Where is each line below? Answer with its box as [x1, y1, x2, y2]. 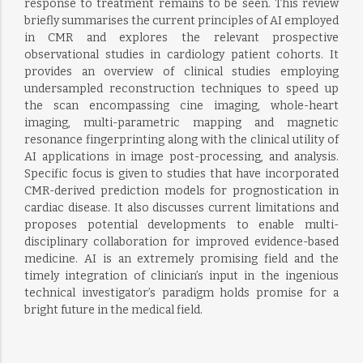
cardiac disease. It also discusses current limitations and [23, 201, 340, 215]
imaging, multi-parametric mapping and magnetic [23, 116, 340, 130]
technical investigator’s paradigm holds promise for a [23, 286, 340, 300]
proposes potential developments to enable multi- [23, 218, 340, 232]
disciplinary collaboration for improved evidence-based [23, 235, 340, 249]
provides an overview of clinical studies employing [23, 65, 340, 79]
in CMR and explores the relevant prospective [23, 31, 340, 45]
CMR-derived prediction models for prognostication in [23, 184, 340, 198]
